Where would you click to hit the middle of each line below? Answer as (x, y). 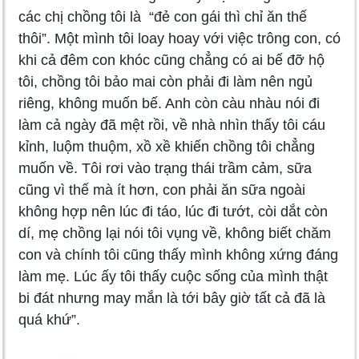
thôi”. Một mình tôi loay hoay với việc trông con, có (179, 39)
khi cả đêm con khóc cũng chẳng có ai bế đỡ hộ (171, 61)
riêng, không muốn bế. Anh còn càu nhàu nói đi (169, 104)
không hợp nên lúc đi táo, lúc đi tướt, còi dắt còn (173, 212)
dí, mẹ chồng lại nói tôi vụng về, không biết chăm (175, 234)
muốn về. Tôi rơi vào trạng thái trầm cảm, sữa (165, 169)
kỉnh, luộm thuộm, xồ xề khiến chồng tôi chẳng (167, 147)
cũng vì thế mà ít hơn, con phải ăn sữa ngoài (162, 190)
